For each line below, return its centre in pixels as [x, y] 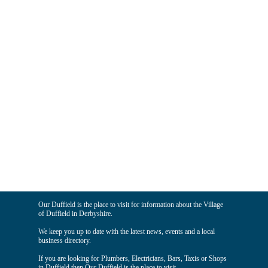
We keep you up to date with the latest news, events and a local [127, 232]
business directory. [65, 240]
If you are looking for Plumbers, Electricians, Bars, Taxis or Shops [133, 258]
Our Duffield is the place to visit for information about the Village [131, 205]
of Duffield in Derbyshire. [75, 214]
